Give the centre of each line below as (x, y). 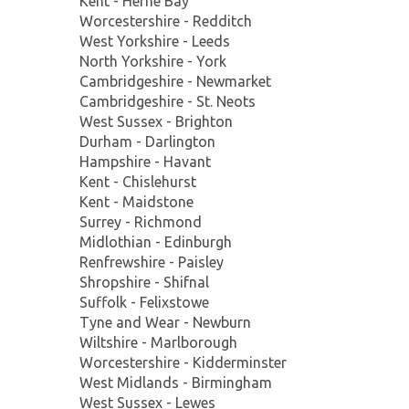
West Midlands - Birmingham (176, 382)
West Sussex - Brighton (156, 121)
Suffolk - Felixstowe (144, 302)
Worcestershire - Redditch (166, 21)
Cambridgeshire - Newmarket (175, 81)
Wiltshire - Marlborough (158, 342)
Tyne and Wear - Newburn (165, 322)
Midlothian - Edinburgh (156, 241)
